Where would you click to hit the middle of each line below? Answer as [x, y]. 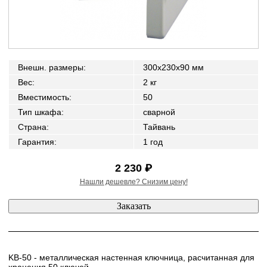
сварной [159, 112]
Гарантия [36, 142]
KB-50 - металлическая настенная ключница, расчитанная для [131, 257]
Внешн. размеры [51, 67]
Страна [32, 127]
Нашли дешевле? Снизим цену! [133, 182]
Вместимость [44, 97]
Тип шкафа [40, 112]
